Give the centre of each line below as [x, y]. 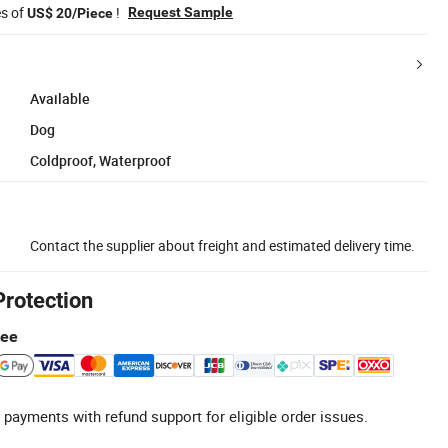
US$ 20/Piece [70, 12]
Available [60, 98]
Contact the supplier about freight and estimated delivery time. [222, 245]
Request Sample [180, 11]
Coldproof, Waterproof [100, 160]
